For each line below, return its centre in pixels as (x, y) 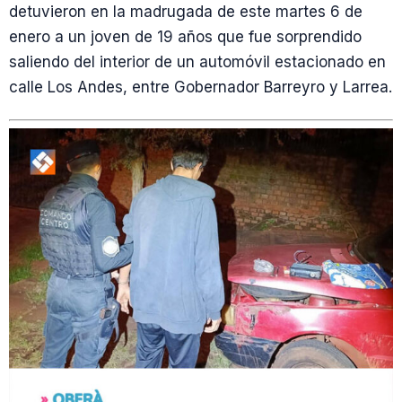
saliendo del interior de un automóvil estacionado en (197, 62)
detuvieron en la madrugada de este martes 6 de (186, 12)
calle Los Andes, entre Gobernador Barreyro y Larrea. (201, 87)
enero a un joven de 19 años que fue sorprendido (185, 37)
